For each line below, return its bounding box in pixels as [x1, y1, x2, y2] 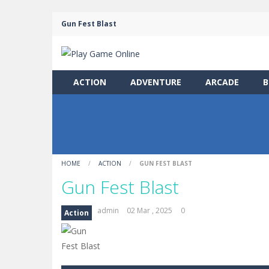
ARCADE [205, 76, 239, 88]
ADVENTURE [130, 76, 181, 88]
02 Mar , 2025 [127, 205, 172, 216]
